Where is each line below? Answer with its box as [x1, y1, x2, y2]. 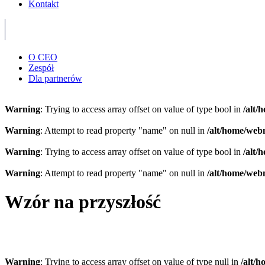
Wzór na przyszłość [5, 191, 161, 213]
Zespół [28, 62, 54, 73]
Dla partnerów [28, 73, 82, 83]
